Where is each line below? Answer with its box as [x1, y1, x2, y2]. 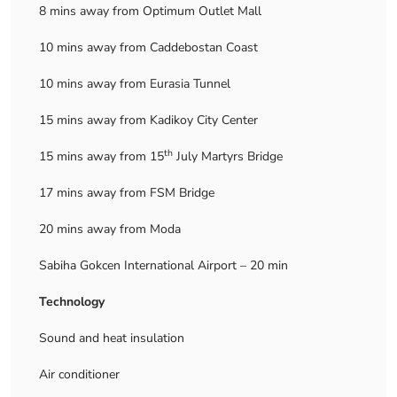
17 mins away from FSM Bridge [39, 184, 214, 201]
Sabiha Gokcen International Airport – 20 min [39, 257, 288, 274]
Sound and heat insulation [39, 330, 184, 346]
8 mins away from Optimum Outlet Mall [39, 3, 261, 19]
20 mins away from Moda [39, 221, 181, 237]
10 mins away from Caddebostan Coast [39, 39, 258, 56]
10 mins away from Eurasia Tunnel [39, 75, 230, 92]
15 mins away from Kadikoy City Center [39, 112, 258, 128]
